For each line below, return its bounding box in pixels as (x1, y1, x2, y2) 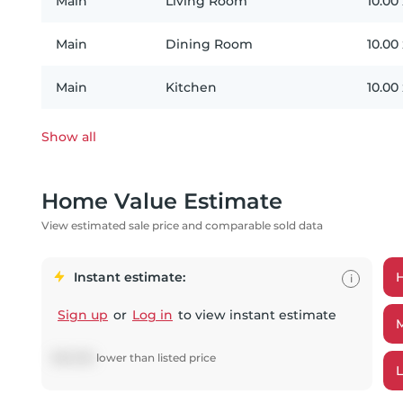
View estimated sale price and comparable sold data (41, 219, 323, 232)
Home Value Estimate (41, 188, 282, 214)
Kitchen (166, 79, 217, 95)
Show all (41, 129, 96, 145)
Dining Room (166, 36, 253, 52)
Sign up (58, 307, 108, 323)
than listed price (127, 351, 216, 364)
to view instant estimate (178, 307, 336, 323)
